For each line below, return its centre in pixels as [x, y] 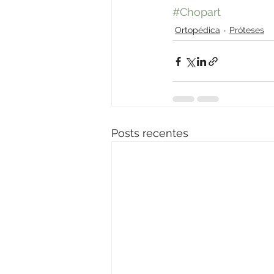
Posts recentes [150, 133]
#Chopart [197, 12]
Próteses [247, 30]
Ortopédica [198, 30]
